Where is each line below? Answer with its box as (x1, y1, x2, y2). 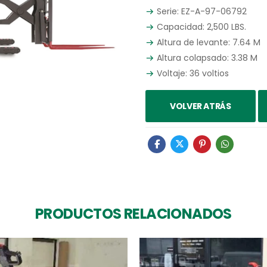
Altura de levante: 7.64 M (154, 36, 260, 48)
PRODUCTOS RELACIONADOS (35, 203, 232, 223)
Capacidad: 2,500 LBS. (154, 20, 246, 33)
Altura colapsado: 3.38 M (154, 51, 257, 64)
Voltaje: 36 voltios (154, 67, 229, 79)
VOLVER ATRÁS (169, 100, 231, 112)
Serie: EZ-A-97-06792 (154, 5, 247, 17)
